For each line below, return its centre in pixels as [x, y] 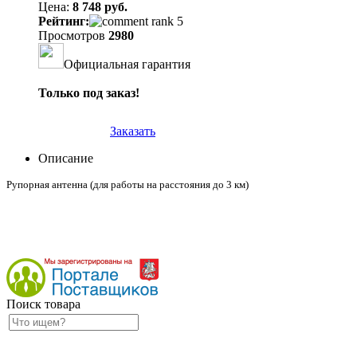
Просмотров [73, 35]
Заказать [133, 131]
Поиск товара [43, 304]
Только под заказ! [89, 92]
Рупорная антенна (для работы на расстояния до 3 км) [127, 184]
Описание [66, 158]
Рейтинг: [64, 21]
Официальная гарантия [127, 64]
